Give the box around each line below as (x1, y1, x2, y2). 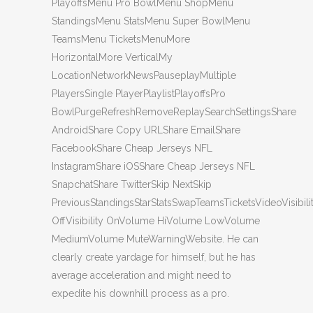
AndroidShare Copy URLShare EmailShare (52, 124, 240, 136)
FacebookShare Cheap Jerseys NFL (52, 143, 212, 154)
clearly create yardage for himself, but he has (52, 252, 256, 263)
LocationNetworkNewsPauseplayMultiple (52, 70, 236, 82)
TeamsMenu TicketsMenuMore (52, 34, 190, 45)
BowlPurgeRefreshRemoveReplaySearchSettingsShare (52, 106, 296, 118)
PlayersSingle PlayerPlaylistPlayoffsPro (52, 88, 226, 100)
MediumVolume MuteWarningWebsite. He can (52, 233, 259, 245)
